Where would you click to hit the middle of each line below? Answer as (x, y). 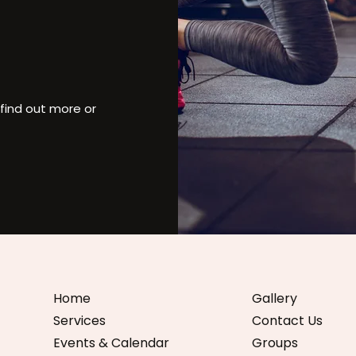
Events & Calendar (111, 343)
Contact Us (287, 321)
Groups (275, 343)
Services (79, 321)
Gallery (275, 298)
